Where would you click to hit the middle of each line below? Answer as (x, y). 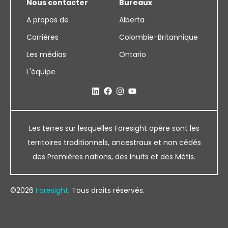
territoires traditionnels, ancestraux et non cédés (114, 142)
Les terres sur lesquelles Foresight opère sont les (114, 128)
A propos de (48, 20)
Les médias (46, 54)
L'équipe (41, 72)
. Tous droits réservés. (106, 190)
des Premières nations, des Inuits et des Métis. (114, 156)
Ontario (133, 54)
